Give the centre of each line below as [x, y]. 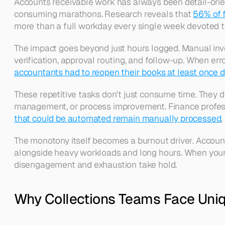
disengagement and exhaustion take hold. [97, 164]
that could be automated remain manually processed [118, 118]
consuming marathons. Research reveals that [104, 14]
